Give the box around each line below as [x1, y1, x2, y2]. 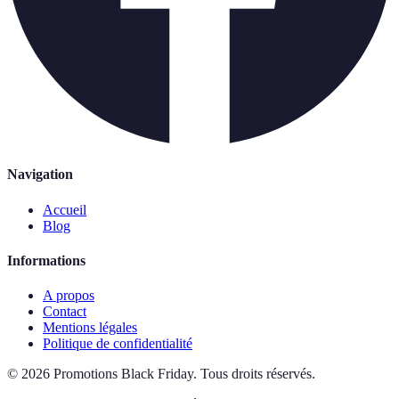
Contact [43, 304, 86, 320]
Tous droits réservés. [200, 366, 315, 382]
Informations [7, 252, 85, 268]
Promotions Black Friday [53, 366, 193, 382]
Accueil [43, 201, 86, 217]
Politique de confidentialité [43, 336, 192, 352]
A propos [43, 288, 94, 304]
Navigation [7, 167, 73, 183]
